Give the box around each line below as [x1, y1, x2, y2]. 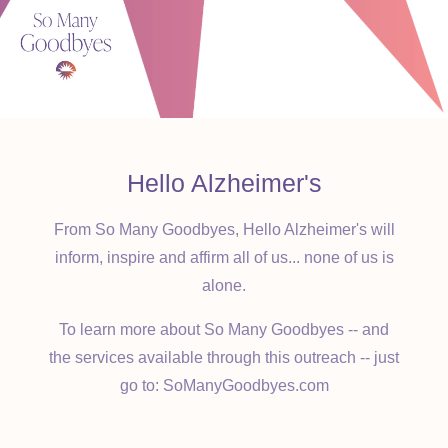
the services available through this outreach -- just [49, 348, 399, 366]
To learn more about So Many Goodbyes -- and [59, 320, 389, 338]
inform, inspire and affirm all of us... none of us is [54, 248, 394, 266]
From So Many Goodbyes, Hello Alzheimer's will [53, 220, 395, 238]
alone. [202, 276, 246, 294]
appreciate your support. [20, 9, 191, 27]
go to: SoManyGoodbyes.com [119, 376, 329, 394]
